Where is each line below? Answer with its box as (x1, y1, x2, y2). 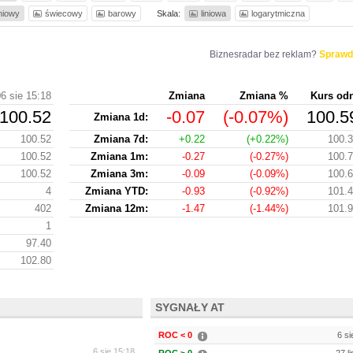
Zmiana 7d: (94, 133, 148, 145)
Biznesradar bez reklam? (209, 49, 319, 60)
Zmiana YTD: (85, 185, 148, 197)
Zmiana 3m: (91, 168, 148, 180)
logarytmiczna (251, 9, 305, 18)
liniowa (201, 9, 226, 18)
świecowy (45, 9, 83, 18)
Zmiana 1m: (91, 150, 148, 162)
